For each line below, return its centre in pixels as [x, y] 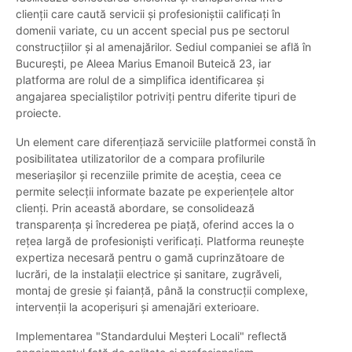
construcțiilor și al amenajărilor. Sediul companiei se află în [163, 47]
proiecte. [38, 113]
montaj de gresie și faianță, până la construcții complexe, [162, 291]
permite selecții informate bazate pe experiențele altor [155, 192]
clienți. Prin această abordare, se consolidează [135, 208]
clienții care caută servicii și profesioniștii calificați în [148, 14]
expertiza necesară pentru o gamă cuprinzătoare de [150, 258]
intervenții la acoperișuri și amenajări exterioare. [137, 307]
